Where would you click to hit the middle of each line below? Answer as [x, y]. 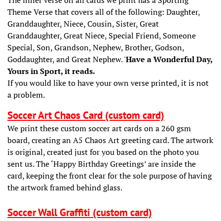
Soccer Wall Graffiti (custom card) [80, 212]
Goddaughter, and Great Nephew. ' [67, 59]
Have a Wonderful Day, [169, 59]
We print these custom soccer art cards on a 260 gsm [99, 128]
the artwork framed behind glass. [66, 187]
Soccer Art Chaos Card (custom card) [86, 115]
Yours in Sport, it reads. [51, 71]
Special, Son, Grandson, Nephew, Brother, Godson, [96, 47]
